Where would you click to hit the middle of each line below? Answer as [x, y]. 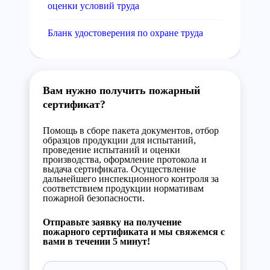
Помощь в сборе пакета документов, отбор [131, 130]
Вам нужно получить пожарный [121, 90]
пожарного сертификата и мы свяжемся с [134, 232]
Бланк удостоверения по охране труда [125, 33]
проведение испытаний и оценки [111, 150]
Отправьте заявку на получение [112, 222]
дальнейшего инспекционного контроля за [131, 179]
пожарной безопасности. [94, 198]
